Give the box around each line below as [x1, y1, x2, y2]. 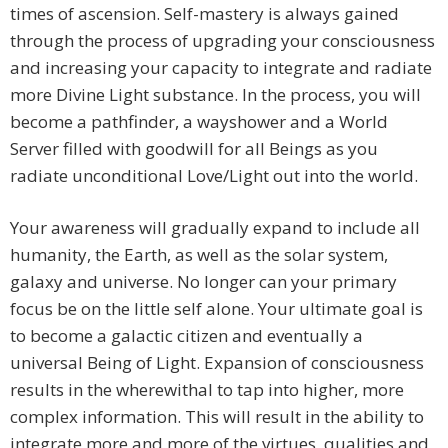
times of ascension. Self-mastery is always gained [10, 2, 399, 26]
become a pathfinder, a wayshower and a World [10, 110, 388, 134]
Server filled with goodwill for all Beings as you [10, 137, 378, 161]
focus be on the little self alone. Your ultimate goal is [10, 297, 423, 321]
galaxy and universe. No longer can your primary [10, 270, 397, 294]
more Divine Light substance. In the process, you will [10, 83, 421, 107]
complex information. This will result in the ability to [10, 405, 424, 429]
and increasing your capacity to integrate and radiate [10, 56, 432, 80]
